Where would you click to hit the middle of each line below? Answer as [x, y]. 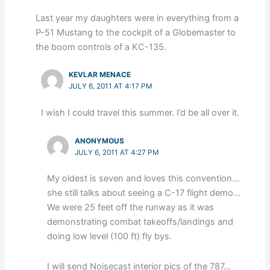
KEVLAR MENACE [100, 75]
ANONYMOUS [100, 141]
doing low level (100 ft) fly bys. [109, 237]
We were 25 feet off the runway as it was [130, 208]
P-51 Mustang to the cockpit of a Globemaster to [135, 32]
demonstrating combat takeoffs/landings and [140, 222]
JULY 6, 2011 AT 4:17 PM [111, 86]
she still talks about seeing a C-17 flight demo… [143, 193]
